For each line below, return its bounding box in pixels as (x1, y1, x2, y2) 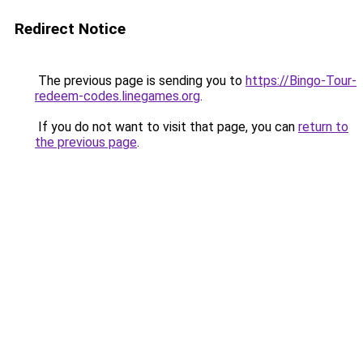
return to (298, 119, 348, 135)
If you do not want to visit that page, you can (35, 119, 298, 135)
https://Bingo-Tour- (246, 73, 357, 88)
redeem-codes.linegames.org (35, 88, 200, 104)
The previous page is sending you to (35, 73, 246, 88)
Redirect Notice (15, 19, 126, 38)
